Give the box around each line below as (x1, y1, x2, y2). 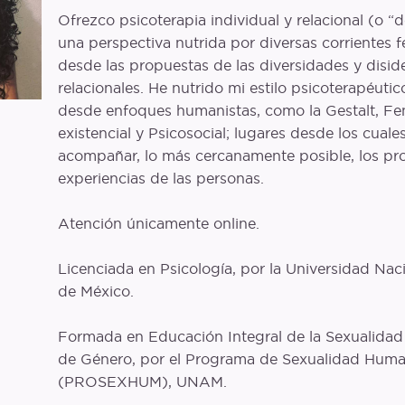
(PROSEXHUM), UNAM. (57, 373, 227, 390)
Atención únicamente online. (57, 215, 259, 231)
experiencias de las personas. (57, 170, 264, 186)
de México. (57, 283, 134, 299)
